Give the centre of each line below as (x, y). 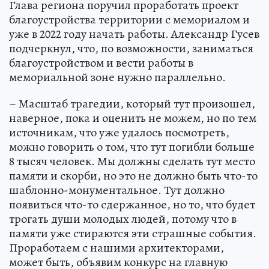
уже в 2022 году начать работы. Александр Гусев (134, 34)
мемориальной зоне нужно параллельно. (117, 77)
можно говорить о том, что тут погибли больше (132, 147)
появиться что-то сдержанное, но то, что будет (132, 204)
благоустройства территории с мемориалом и (129, 19)
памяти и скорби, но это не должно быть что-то (133, 175)
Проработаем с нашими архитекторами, (116, 247)
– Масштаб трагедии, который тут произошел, (132, 103)
